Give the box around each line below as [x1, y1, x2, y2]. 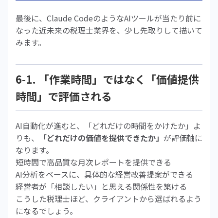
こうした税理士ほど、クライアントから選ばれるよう [16, 193, 201, 204]
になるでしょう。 [16, 205, 77, 217]
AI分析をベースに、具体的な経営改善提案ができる [16, 168, 193, 180]
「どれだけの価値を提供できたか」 [39, 132, 163, 144]
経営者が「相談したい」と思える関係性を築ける [16, 181, 187, 192]
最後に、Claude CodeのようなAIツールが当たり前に [16, 12, 201, 24]
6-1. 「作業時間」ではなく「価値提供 [16, 71, 199, 87]
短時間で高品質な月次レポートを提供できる [16, 156, 171, 168]
